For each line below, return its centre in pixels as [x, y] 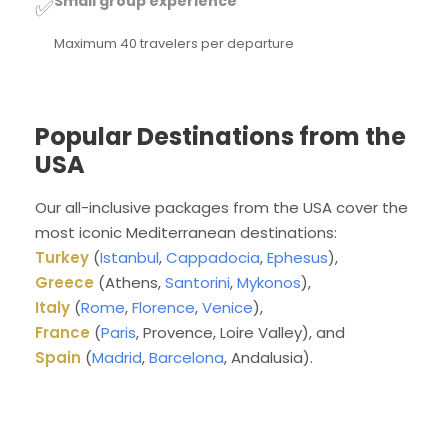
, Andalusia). [268, 357]
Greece [64, 282]
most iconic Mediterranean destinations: [186, 232]
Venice [227, 307]
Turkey [62, 257]
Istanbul [129, 257]
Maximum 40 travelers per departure [174, 43]
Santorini [197, 282]
